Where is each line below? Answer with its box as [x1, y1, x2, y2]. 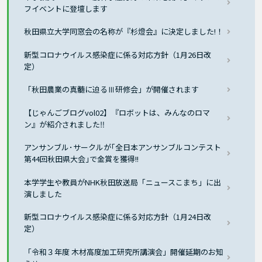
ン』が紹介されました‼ [24, 118, 105, 130]
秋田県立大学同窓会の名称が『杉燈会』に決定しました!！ [24, 26, 224, 37]
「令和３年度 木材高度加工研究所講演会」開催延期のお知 [24, 246, 224, 257]
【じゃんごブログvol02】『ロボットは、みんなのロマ [24, 106, 211, 118]
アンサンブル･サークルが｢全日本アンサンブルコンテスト [24, 142, 222, 153]
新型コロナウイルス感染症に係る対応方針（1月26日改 [24, 49, 212, 60]
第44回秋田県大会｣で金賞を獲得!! [24, 153, 139, 165]
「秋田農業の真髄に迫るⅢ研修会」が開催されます [24, 84, 199, 95]
